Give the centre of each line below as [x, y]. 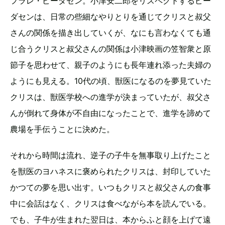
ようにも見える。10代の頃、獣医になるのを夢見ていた [111, 81]
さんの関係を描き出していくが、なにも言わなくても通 [110, 33]
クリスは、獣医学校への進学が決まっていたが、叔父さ [110, 97]
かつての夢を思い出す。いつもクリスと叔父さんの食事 [110, 188]
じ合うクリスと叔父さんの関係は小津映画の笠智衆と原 [110, 49]
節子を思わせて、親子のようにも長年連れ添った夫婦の [110, 65]
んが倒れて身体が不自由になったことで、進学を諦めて [110, 113]
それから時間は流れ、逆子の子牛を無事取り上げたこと [110, 155]
